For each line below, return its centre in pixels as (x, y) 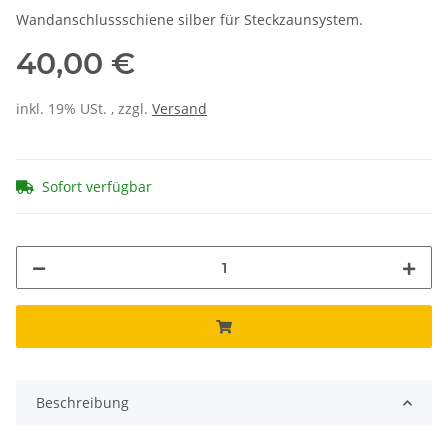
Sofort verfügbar (97, 187)
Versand (179, 109)
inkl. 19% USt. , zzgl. (84, 109)
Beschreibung (82, 403)
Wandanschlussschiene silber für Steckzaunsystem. (189, 20)
